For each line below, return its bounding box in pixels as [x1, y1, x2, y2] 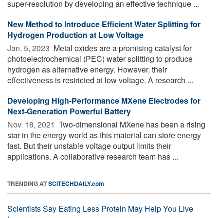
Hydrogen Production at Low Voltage [7, 29, 144, 40]
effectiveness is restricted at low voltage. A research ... [7, 74, 193, 86]
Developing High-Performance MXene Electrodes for [7, 94, 200, 106]
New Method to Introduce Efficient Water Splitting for [7, 18, 200, 30]
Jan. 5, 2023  [7, 42, 52, 54]
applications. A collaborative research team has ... [7, 150, 178, 162]
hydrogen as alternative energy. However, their [7, 63, 167, 75]
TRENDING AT [7, 179, 48, 188]
